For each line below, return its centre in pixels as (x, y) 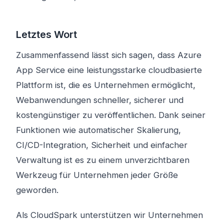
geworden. (37, 190)
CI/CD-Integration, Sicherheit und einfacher (102, 145)
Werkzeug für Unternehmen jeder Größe (97, 175)
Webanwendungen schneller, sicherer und (100, 100)
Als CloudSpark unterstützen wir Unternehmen (109, 215)
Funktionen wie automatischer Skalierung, (98, 130)
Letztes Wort (46, 34)
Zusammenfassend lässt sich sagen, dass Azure (109, 55)
